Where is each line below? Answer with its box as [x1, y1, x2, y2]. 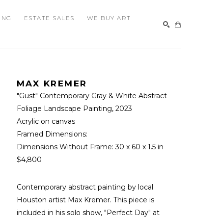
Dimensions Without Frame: [16, 142, 115, 151]
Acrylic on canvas [16, 116, 75, 126]
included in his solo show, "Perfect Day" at [16, 208, 160, 217]
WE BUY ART [86, 14, 131, 22]
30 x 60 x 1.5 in [115, 142, 164, 151]
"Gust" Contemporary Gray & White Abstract [16, 91, 167, 100]
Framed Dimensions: [16, 129, 89, 138]
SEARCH [147, 63, 175, 71]
